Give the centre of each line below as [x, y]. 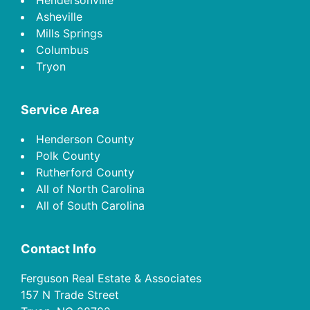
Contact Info [58, 248]
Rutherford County [85, 172]
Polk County [68, 155]
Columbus [62, 49]
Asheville [59, 16]
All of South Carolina [90, 205]
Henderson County [85, 139]
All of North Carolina [90, 189]
